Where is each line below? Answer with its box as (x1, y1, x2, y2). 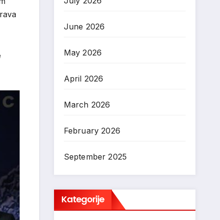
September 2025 (63, 152, 127, 162)
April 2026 (63, 74, 104, 83)
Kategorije (61, 193, 105, 205)
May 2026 (63, 48, 102, 57)
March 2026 (63, 100, 110, 110)
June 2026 (63, 22, 105, 31)
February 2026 (63, 126, 121, 136)
